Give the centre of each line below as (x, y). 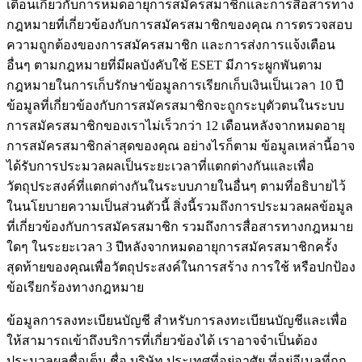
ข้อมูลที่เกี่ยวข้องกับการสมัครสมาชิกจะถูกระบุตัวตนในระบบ (175, 106)
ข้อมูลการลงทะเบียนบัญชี (78, 321)
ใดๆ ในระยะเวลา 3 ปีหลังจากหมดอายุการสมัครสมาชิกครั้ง (172, 247)
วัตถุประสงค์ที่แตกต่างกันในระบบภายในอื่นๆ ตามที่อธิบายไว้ (176, 187)
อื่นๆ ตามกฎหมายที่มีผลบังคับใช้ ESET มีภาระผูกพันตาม (164, 65)
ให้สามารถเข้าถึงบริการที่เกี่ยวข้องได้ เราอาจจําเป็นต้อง (162, 341)
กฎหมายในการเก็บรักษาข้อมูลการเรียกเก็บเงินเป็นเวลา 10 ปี (175, 86)
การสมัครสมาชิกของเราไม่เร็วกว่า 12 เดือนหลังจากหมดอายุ (176, 126)
